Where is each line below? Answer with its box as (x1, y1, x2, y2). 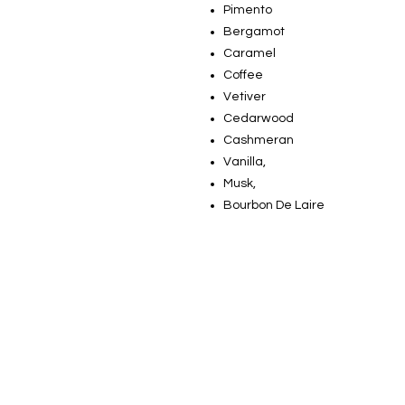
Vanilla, (223, 155, 266, 168)
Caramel (223, 47, 276, 60)
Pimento (223, 4, 272, 16)
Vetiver (223, 90, 266, 103)
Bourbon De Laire (223, 199, 325, 212)
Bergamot (223, 25, 285, 38)
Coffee (223, 69, 263, 81)
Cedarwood (223, 112, 294, 125)
